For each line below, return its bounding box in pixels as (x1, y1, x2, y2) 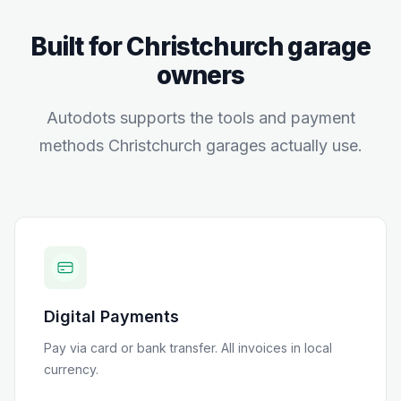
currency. (44, 362, 98, 377)
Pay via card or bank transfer (44, 340, 215, 355)
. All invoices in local (215, 340, 332, 355)
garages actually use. (200, 136, 363, 155)
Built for (30, 31, 127, 62)
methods (38, 136, 108, 155)
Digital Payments (44, 307, 179, 326)
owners (156, 60, 245, 90)
